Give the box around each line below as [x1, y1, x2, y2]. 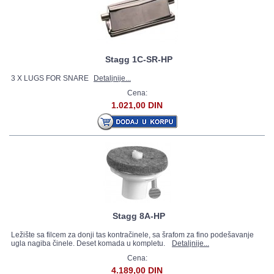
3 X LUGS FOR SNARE [11, 74, 91, 83]
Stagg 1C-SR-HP [105, 54, 172, 64]
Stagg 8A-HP [113, 211, 165, 221]
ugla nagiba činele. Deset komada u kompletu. [11, 239, 169, 248]
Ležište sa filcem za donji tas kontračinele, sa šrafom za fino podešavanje [11, 231, 254, 239]
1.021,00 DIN [111, 100, 163, 110]
